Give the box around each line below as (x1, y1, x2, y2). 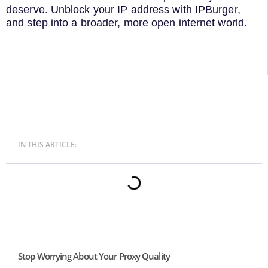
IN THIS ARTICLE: (18, 139, 77, 150)
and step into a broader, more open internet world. (6, 16, 248, 29)
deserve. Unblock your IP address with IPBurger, (6, 3, 240, 16)
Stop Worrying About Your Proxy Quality (18, 250, 170, 263)
